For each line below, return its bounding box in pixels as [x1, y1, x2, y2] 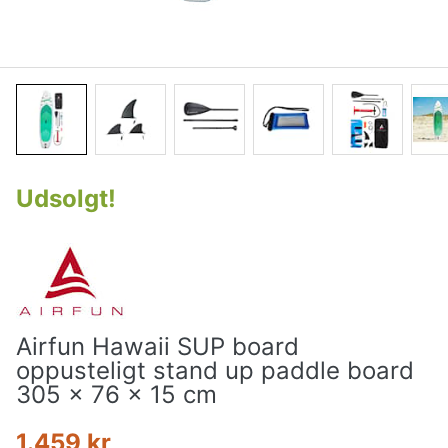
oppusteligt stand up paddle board [16, 356, 414, 386]
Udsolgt [16, 184, 108, 214]
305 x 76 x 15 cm [16, 380, 217, 410]
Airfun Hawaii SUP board [16, 332, 299, 362]
